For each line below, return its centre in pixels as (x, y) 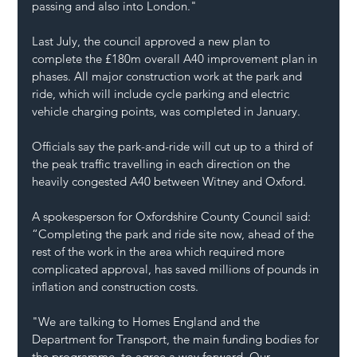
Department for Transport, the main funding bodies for (177, 339)
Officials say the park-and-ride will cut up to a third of (174, 147)
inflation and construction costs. (116, 287)
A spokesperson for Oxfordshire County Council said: (173, 217)
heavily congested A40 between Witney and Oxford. (169, 182)
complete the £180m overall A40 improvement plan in (177, 59)
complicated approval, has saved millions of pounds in (177, 269)
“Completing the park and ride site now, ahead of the (175, 234)
